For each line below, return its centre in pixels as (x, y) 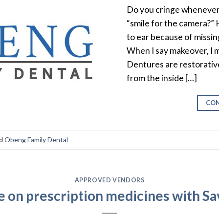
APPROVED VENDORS (109, 180)
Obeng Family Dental (36, 139)
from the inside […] (162, 78)
